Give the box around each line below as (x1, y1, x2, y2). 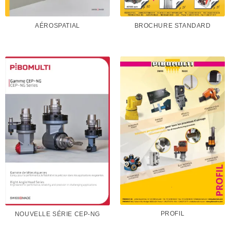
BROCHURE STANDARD (134, 23, 211, 29)
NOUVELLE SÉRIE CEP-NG (14, 211, 101, 218)
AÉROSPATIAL (35, 22, 80, 29)
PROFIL (160, 210, 185, 217)
